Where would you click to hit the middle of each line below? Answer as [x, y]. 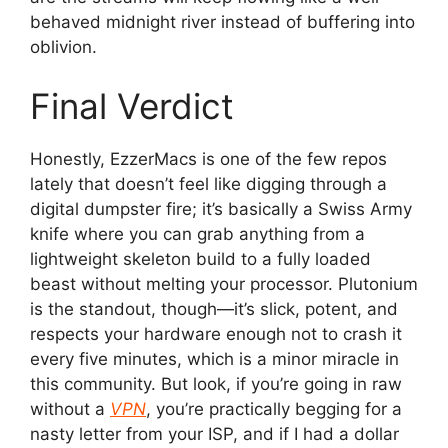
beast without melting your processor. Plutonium [224, 284]
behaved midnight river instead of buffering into [222, 21]
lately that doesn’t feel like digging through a [208, 184]
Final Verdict [132, 106]
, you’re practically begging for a [274, 409]
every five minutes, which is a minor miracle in [214, 359]
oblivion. [63, 46]
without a [70, 409]
